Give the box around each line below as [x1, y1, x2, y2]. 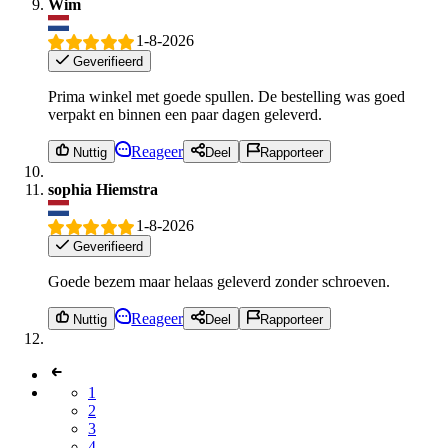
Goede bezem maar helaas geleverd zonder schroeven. [48, 273, 390, 291]
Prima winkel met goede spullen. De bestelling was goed [48, 88, 405, 106]
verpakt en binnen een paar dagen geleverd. [48, 106, 322, 124]
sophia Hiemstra [48, 180, 158, 198]
